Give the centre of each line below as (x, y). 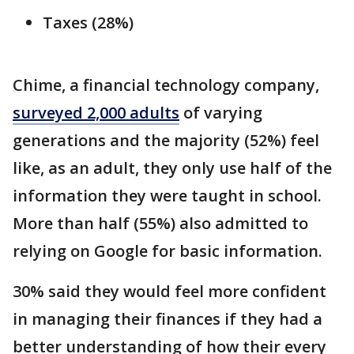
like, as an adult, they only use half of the (172, 168)
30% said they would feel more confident (169, 292)
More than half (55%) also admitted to (160, 224)
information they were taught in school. (167, 196)
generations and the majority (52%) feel (166, 141)
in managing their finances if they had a (168, 319)
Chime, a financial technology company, (166, 85)
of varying (221, 113)
